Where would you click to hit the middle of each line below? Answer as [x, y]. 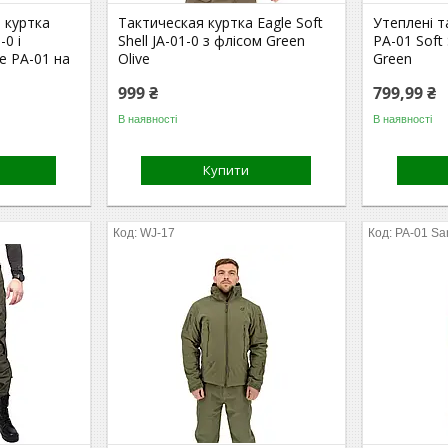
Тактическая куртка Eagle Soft [221, 22]
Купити [226, 170]
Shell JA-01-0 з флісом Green [212, 40]
